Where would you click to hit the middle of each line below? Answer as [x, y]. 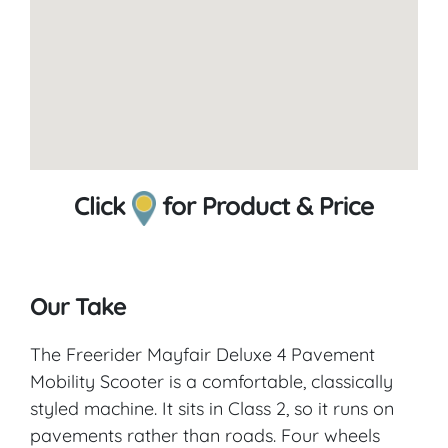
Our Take [78, 306]
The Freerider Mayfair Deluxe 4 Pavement [202, 355]
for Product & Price [265, 205]
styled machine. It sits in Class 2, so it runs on [212, 409]
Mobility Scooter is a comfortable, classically [211, 382]
